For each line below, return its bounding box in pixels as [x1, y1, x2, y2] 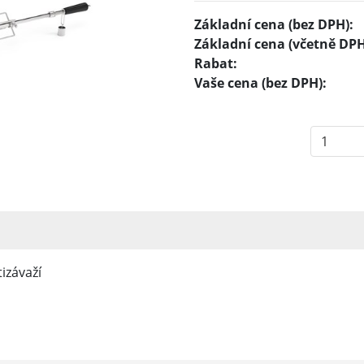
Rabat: [194, 54, 237, 72]
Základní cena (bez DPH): [194, 15, 353, 33]
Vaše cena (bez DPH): [194, 74, 327, 92]
